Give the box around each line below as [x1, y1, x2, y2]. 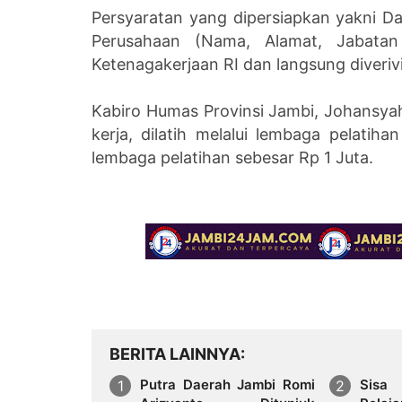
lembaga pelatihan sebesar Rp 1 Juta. [92, 147, 373, 167]
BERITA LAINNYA [109, 344, 240, 363]
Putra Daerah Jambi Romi [140, 375, 315, 393]
